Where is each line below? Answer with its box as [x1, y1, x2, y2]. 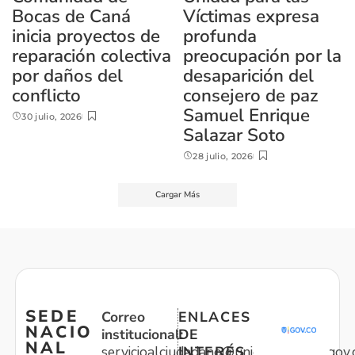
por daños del [12, 63, 123, 89]
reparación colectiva [12, 44, 171, 69]
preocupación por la [183, 44, 342, 69]
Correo [101, 307, 145, 327]
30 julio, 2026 [21, 111, 82, 123]
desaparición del [183, 63, 314, 89]
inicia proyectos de [12, 24, 160, 49]
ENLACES [177, 307, 251, 327]
